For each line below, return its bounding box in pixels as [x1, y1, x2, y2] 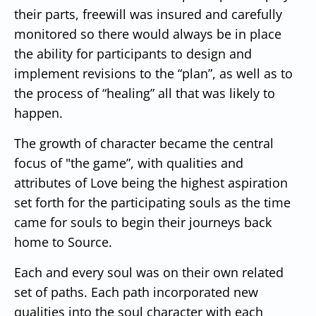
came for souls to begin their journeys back [14, 213, 272, 231]
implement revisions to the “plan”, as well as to [14, 64, 293, 82]
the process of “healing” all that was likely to [14, 84, 275, 102]
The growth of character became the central [14, 134, 274, 152]
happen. [14, 104, 63, 121]
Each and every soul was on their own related [14, 263, 284, 281]
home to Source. [14, 233, 112, 250]
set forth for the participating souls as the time [14, 193, 291, 211]
